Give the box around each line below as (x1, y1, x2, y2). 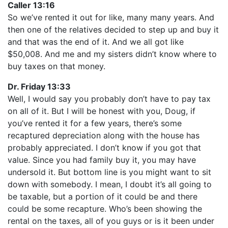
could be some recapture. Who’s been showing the (8, 204, 202, 214)
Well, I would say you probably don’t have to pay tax (8, 94, 211, 104)
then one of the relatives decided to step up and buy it (8, 24, 219, 35)
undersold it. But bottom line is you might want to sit (8, 167, 211, 177)
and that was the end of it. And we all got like (8, 37, 184, 47)
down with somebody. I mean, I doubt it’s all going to (8, 179, 212, 189)
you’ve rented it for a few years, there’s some (8, 118, 182, 128)
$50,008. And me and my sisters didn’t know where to (8, 49, 217, 59)
